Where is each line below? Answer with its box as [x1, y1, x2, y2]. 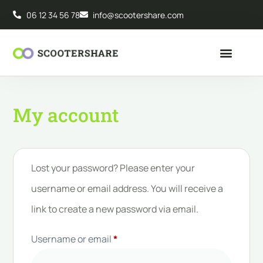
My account [13, 102, 119, 127]
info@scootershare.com [93, 9, 184, 21]
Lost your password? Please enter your [31, 161, 195, 174]
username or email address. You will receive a [31, 182, 224, 195]
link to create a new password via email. [31, 203, 199, 215]
